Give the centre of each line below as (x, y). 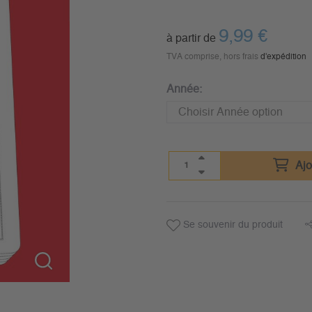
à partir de (191, 38)
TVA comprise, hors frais (213, 56)
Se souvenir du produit (231, 225)
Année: (184, 89)
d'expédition (283, 56)
